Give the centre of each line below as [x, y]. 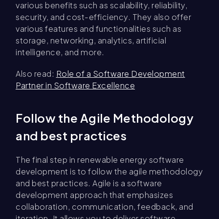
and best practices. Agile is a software [89, 183]
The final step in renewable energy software [100, 160]
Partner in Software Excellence [75, 85]
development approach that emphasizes [94, 195]
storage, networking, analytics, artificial [91, 40]
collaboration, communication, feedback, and [105, 207]
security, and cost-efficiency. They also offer [103, 17]
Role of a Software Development [120, 74]
